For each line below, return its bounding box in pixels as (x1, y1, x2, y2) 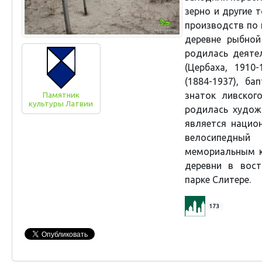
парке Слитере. (184, 174, 251, 185)
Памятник (42, 90, 80, 99)
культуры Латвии (29, 99, 94, 108)
